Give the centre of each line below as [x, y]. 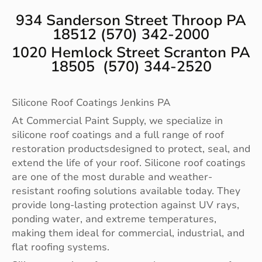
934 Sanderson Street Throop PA [131, 21]
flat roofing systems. [61, 247]
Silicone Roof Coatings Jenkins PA [91, 103]
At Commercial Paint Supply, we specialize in [117, 121]
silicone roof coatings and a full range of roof [118, 135]
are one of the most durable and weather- [112, 177]
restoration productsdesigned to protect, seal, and [131, 149]
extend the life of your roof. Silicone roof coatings [129, 163]
